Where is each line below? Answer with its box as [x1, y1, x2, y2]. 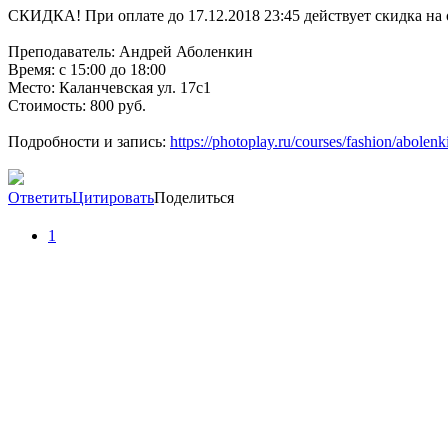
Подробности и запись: [8, 133, 170, 151]
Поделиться [154, 189, 234, 207]
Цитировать [72, 189, 154, 207]
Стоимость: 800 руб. [8, 97, 146, 115]
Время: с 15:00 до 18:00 [8, 61, 166, 79]
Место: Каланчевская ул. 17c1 [8, 79, 211, 97]
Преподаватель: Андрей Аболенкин [8, 43, 253, 61]
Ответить [8, 189, 72, 207]
